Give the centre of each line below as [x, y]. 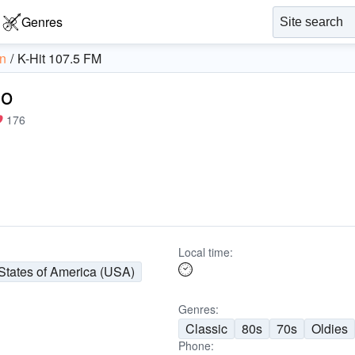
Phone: [196, 345]
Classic [206, 328]
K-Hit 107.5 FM [59, 58]
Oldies [329, 328]
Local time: [205, 252]
